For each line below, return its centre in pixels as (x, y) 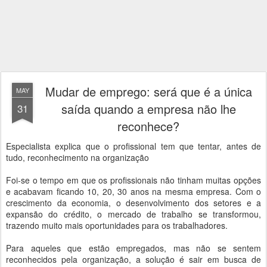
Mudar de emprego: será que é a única (148, 91)
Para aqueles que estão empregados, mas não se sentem (133, 248)
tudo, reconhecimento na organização (77, 157)
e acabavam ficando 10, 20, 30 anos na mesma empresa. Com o (133, 191)
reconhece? (148, 126)
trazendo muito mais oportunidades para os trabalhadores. (117, 225)
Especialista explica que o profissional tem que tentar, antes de (133, 146)
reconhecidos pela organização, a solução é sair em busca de (133, 259)
